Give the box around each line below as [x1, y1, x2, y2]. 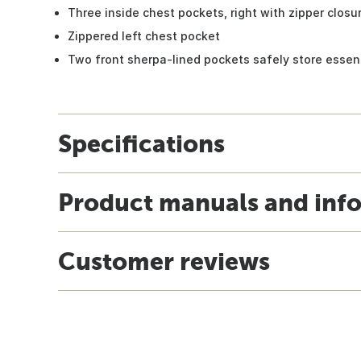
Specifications [58, 129, 225, 157]
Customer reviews [58, 247, 270, 275]
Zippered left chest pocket [68, 28, 220, 43]
